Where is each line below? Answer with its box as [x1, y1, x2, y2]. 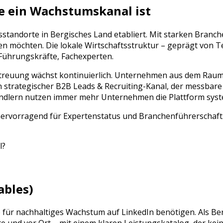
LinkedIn [121, 207, 154, 218]
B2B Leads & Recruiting [56, 80, 143, 92]
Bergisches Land [50, 28, 112, 40]
